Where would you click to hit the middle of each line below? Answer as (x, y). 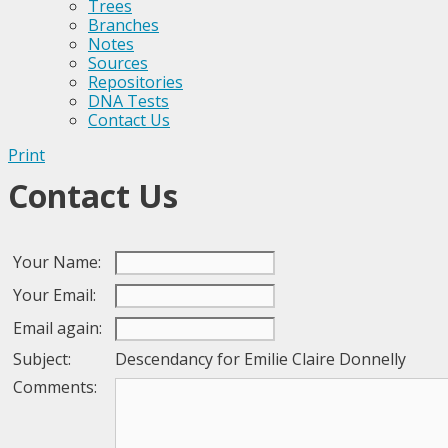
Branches (123, 25)
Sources (118, 63)
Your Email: (56, 294)
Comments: (57, 386)
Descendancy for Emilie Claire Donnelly (260, 358)
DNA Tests (128, 101)
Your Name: (59, 261)
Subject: (44, 358)
